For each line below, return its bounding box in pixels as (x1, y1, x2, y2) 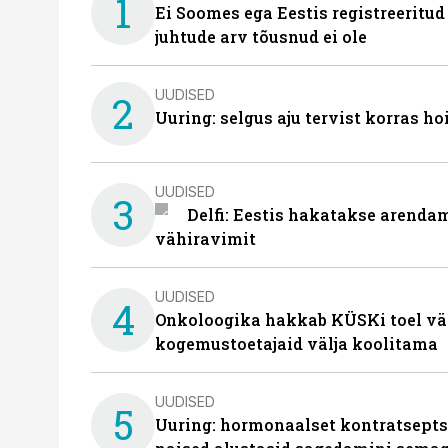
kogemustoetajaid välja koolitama (155, 333, 438, 354)
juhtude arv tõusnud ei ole (155, 26, 367, 47)
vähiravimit (155, 228, 256, 249)
